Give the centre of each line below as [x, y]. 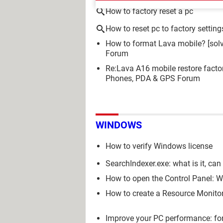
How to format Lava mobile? [156, 43]
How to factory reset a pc [149, 11]
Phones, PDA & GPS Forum [153, 78]
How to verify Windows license [159, 146]
